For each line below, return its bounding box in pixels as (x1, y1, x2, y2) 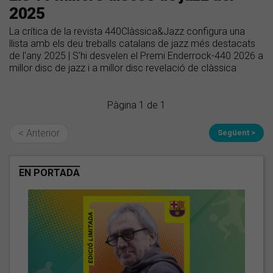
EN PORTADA (19, 167, 80, 179)
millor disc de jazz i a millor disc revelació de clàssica (9, 62, 236, 74)
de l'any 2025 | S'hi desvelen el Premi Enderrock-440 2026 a (9, 50, 263, 62)
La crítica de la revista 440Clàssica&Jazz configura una (9, 26, 245, 38)
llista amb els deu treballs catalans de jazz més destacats (9, 38, 255, 50)
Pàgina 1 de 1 (107, 99, 166, 112)
